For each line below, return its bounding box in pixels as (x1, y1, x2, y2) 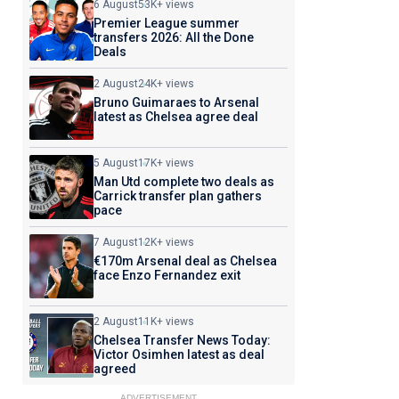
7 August (93, 236, 138, 248)
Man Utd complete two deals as (93, 175, 274, 189)
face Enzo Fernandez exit (93, 268, 240, 282)
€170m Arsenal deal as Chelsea (93, 254, 277, 268)
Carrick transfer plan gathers (93, 189, 262, 203)
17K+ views (137, 157, 194, 169)
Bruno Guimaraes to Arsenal (93, 95, 259, 110)
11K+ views (137, 315, 194, 328)
